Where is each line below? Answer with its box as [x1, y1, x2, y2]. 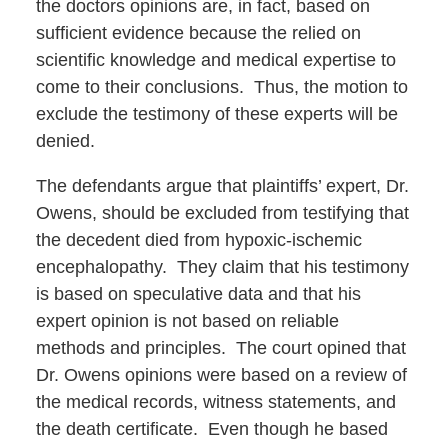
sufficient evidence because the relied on [35, 23, 361, 44]
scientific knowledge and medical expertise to [35, 50, 396, 71]
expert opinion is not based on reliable [35, 311, 339, 332]
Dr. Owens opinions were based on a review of [35, 365, 407, 386]
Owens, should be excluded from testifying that [35, 203, 409, 224]
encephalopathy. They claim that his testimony [35, 257, 409, 278]
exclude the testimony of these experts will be [35, 104, 398, 125]
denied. [35, 131, 95, 152]
